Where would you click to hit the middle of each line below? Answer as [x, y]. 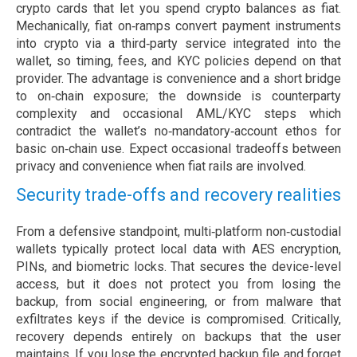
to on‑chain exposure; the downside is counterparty [178, 96]
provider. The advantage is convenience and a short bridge [178, 79]
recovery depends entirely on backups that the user [178, 337]
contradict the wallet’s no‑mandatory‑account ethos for [178, 131]
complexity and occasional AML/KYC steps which [178, 114]
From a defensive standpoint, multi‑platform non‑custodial [178, 232]
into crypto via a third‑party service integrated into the [178, 44]
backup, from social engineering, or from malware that [178, 302]
